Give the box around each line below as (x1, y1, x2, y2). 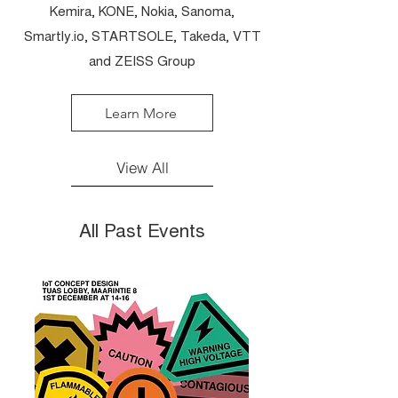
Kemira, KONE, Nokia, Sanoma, (50, 6, 235, 20)
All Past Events (79, 224, 205, 243)
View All (115, 157, 169, 177)
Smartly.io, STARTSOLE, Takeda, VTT (23, 31, 261, 44)
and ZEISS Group (89, 56, 195, 69)
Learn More (104, 104, 177, 122)
